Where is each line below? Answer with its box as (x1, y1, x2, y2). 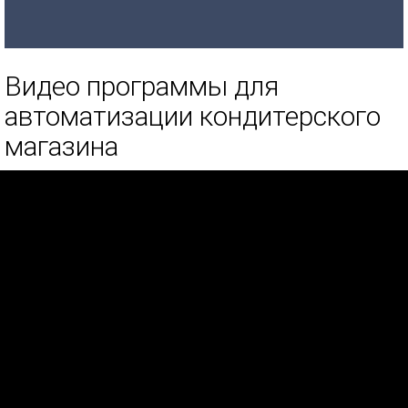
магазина (5, 129, 118, 162)
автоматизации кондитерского (5, 99, 381, 132)
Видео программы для (5, 69, 279, 102)
